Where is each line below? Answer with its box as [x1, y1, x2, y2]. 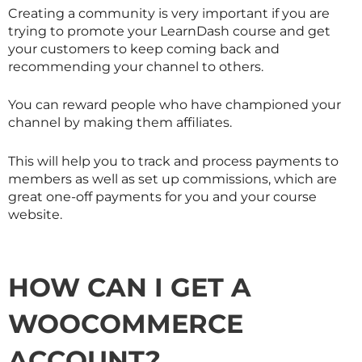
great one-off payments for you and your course [8, 189, 317, 205]
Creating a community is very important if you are [8, 5, 330, 21]
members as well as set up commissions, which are [8, 171, 337, 187]
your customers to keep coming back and [8, 40, 280, 57]
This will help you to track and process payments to [8, 154, 339, 170]
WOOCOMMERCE [8, 308, 243, 340]
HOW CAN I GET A [8, 271, 251, 304]
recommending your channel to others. [8, 58, 263, 74]
